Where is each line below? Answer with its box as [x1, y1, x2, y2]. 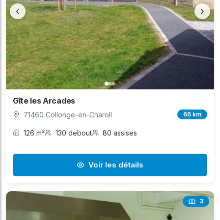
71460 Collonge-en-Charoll [24, 110, 112, 119]
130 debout [55, 128, 92, 137]
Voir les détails [88, 160, 143, 169]
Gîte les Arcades [13, 95, 75, 106]
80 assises [103, 128, 137, 137]
